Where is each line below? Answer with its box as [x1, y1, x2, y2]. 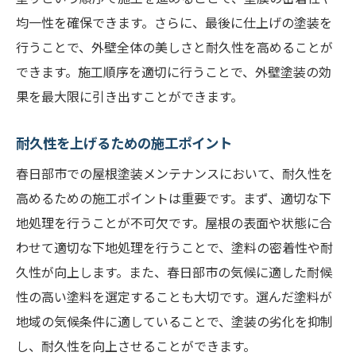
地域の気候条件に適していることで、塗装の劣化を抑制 [16, 311, 333, 331]
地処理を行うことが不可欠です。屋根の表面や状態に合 [16, 213, 332, 232]
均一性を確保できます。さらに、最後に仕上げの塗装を [16, 13, 332, 32]
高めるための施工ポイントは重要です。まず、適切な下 [16, 188, 331, 207]
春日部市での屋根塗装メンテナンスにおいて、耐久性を [16, 164, 333, 183]
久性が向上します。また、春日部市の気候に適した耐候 [16, 262, 332, 281]
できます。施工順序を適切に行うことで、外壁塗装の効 [16, 62, 331, 81]
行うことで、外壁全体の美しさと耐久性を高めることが [16, 37, 333, 56]
